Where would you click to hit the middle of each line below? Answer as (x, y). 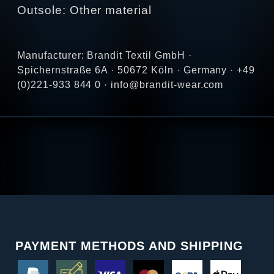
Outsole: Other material (85, 10)
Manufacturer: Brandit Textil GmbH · (105, 56)
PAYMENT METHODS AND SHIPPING (129, 246)
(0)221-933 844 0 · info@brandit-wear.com (120, 85)
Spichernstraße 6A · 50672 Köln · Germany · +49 (136, 70)
